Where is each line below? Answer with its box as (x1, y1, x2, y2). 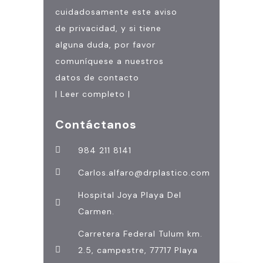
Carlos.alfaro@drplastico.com (77, 167, 210, 178)
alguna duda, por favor (55, 39, 156, 50)
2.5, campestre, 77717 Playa (77, 244, 198, 255)
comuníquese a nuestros (55, 55, 164, 66)
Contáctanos (55, 116, 137, 132)
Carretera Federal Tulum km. (77, 228, 203, 239)
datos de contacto (55, 72, 139, 83)
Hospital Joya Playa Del (77, 189, 181, 200)
